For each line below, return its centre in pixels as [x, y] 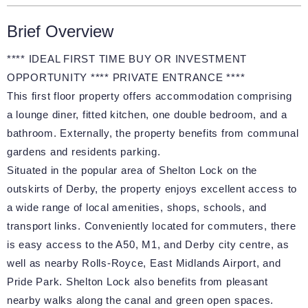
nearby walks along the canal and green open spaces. [140, 300]
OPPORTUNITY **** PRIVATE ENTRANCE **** [126, 78]
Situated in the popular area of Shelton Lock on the [132, 170]
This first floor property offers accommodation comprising [149, 96]
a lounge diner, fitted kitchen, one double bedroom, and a [147, 115]
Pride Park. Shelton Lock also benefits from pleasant [137, 282]
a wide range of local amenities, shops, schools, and [136, 208]
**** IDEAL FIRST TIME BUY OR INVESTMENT [127, 59]
